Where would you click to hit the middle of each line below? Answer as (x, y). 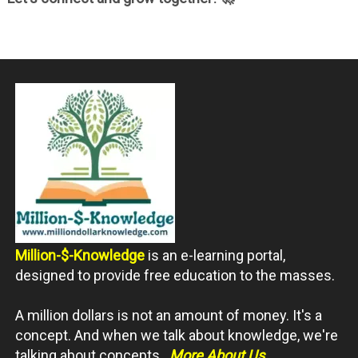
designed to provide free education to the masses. (175, 275)
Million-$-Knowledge (80, 255)
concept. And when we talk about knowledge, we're (176, 335)
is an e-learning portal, (216, 255)
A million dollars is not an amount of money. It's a (168, 315)
